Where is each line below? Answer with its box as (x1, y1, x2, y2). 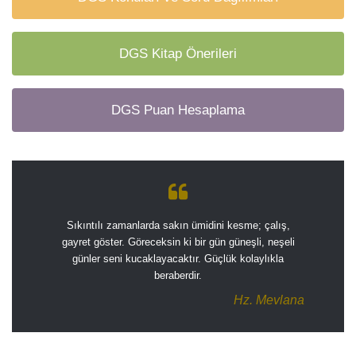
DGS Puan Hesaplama (111, 102, 245, 118)
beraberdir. (154, 269, 202, 281)
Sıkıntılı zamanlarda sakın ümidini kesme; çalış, (66, 219, 290, 231)
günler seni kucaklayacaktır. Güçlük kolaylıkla (72, 252, 284, 265)
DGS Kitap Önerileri (119, 45, 237, 61)
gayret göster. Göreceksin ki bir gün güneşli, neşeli (61, 235, 295, 248)
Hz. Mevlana (234, 292, 304, 307)
